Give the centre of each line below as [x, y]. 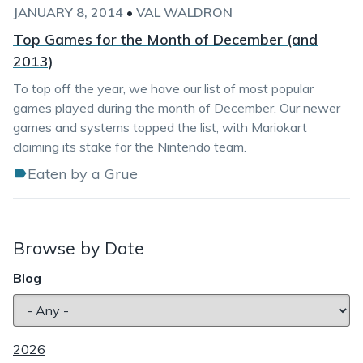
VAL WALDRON [184, 12]
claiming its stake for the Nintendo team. [130, 147]
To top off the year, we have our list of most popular [163, 88]
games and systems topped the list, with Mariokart [160, 127]
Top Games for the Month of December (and [165, 39]
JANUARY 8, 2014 [68, 12]
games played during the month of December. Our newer [177, 108]
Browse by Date [79, 248]
